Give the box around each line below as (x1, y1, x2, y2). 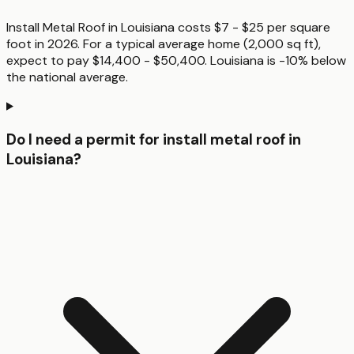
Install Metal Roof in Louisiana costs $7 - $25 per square (6, 18, 330, 36)
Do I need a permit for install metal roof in (6, 129, 301, 149)
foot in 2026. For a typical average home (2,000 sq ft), (6, 35, 321, 52)
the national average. (6, 68, 128, 85)
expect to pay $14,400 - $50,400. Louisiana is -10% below (6, 51, 346, 69)
